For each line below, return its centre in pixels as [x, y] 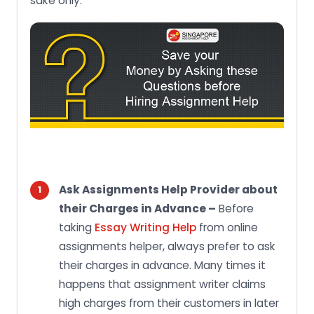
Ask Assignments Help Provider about [168, 189]
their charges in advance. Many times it [162, 265]
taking [77, 227]
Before [235, 208]
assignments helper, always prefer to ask [167, 246]
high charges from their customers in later [169, 303]
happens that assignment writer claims [162, 284]
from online [227, 227]
